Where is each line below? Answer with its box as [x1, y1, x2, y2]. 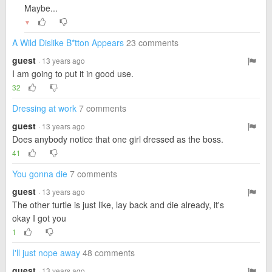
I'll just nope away [12, 246, 80, 259]
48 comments [83, 246, 135, 259]
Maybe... [24, 2, 58, 14]
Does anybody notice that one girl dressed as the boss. [12, 133, 223, 145]
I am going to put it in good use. [12, 67, 134, 80]
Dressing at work [12, 102, 76, 114]
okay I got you [12, 212, 66, 224]
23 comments [126, 36, 178, 49]
